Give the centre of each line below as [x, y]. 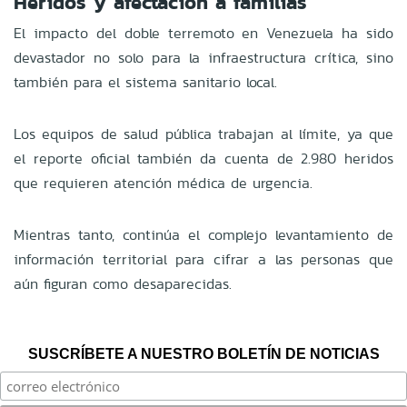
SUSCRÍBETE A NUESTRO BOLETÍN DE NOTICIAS [203, 353]
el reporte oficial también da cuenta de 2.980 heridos [203, 158]
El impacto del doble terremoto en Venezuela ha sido [203, 33]
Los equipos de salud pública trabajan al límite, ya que [203, 134]
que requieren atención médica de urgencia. [163, 183]
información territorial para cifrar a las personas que [203, 259]
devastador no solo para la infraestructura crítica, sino [203, 57]
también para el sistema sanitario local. [145, 82]
